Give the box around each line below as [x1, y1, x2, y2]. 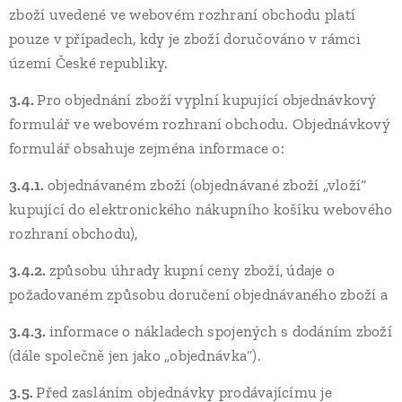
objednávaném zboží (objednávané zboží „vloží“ [47, 176, 367, 194]
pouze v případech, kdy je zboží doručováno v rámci [9, 30, 361, 48]
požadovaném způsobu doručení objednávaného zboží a [9, 285, 388, 303]
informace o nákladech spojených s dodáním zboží [48, 322, 392, 340]
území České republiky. [9, 54, 169, 72]
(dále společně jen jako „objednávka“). [9, 346, 261, 364]
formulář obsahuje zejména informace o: [9, 139, 284, 157]
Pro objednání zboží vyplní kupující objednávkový [37, 91, 377, 109]
